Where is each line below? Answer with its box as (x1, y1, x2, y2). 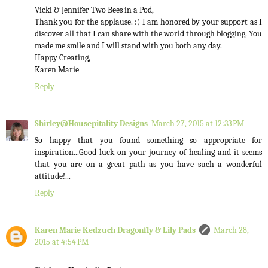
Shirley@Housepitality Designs (35, 118, 148, 129)
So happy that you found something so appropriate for (35, 135, 262, 146)
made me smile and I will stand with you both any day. (35, 41, 222, 51)
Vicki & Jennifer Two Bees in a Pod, (35, 5, 154, 16)
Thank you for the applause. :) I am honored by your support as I (35, 17, 262, 28)
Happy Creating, (35, 53, 90, 63)
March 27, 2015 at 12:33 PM (151, 118, 244, 129)
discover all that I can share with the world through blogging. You (35, 29, 262, 39)
